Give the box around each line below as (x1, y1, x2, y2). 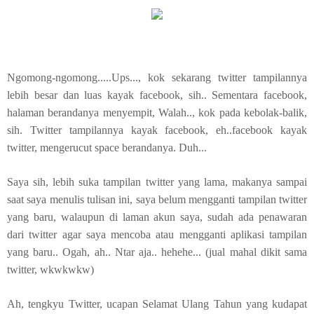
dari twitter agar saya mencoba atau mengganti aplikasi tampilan (7, 228, 307, 240)
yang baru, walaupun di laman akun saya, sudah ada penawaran (7, 211, 307, 223)
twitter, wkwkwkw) (7, 264, 94, 275)
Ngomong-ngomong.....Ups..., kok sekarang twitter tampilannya (7, 71, 307, 83)
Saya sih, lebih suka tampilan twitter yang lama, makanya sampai (7, 176, 307, 188)
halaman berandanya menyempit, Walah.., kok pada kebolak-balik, (7, 107, 307, 118)
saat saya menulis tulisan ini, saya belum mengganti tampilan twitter (7, 193, 307, 205)
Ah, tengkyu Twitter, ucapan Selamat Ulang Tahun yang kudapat (7, 298, 307, 310)
